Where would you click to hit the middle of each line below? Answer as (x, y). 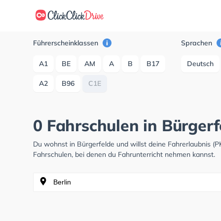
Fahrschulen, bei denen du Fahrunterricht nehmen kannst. (124, 154)
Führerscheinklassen (67, 43)
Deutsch (201, 64)
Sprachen (198, 43)
